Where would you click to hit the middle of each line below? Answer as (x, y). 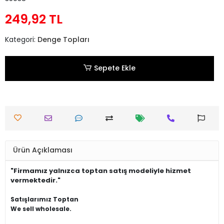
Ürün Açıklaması (43, 150)
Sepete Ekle (115, 68)
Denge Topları (63, 39)
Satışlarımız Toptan (45, 199)
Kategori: (21, 39)
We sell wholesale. (41, 208)
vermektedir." (35, 180)
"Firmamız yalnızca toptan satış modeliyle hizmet (101, 170)
